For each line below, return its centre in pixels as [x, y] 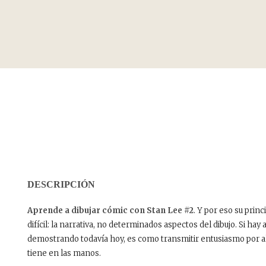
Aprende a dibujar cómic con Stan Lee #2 [110, 210]
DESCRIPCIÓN [61, 184]
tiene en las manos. [64, 253]
